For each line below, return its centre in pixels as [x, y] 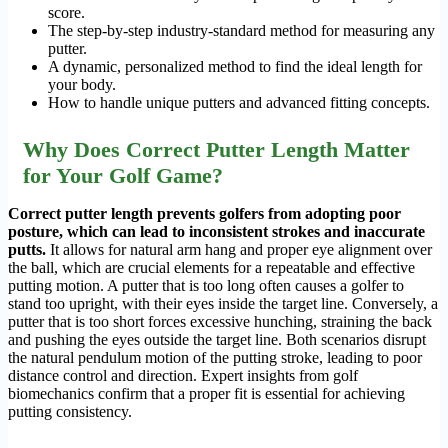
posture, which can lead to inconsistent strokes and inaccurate [216, 232]
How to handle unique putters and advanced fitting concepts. [239, 103]
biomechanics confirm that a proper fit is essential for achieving [206, 394]
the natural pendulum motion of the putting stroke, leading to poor [215, 358]
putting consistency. [70, 412]
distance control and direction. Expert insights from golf [183, 376]
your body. [82, 85]
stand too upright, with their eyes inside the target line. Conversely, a [223, 304]
